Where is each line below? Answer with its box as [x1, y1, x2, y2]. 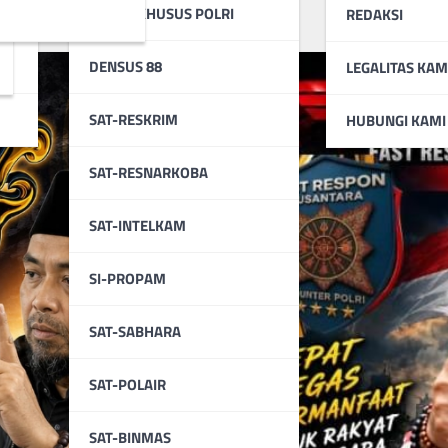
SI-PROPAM [89, 266, 166, 290]
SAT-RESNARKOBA [89, 160, 208, 184]
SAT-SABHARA [89, 319, 181, 343]
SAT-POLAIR [89, 372, 166, 396]
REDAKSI [346, 2, 403, 26]
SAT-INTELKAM [89, 213, 186, 237]
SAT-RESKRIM [89, 107, 178, 131]
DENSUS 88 [89, 54, 162, 78]
